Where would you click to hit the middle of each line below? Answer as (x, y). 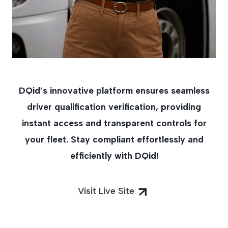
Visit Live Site (106, 191)
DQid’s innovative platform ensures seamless (114, 91)
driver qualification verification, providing (114, 107)
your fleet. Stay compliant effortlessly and (114, 139)
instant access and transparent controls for (114, 123)
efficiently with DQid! (114, 156)
